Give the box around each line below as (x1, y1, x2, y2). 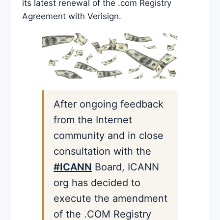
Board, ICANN (92, 161, 159, 173)
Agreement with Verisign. (22, 11, 121, 21)
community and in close (54, 130, 164, 142)
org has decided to (54, 177, 140, 189)
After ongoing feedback (54, 98, 164, 110)
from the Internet (54, 114, 132, 126)
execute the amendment (54, 192, 167, 205)
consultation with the (54, 145, 151, 158)
